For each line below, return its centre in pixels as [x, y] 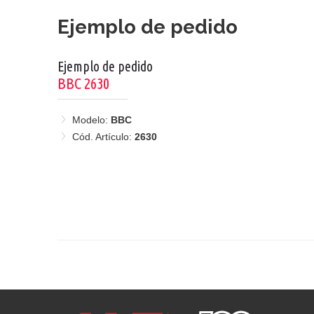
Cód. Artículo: [103, 136]
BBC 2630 [83, 83]
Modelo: [90, 120]
